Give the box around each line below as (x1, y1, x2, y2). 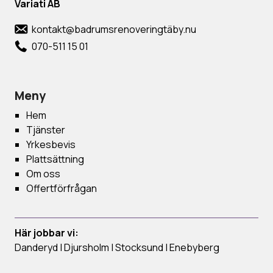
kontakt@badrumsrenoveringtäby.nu (32, 22, 196, 36)
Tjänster (26, 122, 66, 136)
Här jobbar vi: (15, 225, 79, 239)
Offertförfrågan (26, 181, 97, 195)
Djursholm (64, 240, 109, 254)
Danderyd (15, 240, 58, 254)
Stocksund (115, 240, 163, 254)
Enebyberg (169, 240, 219, 254)
